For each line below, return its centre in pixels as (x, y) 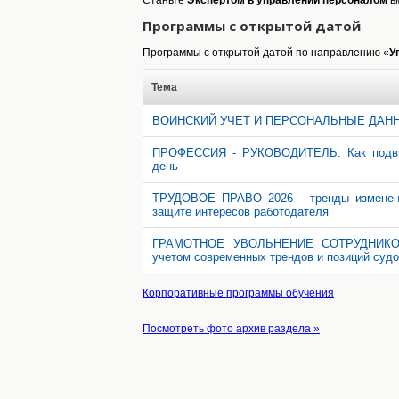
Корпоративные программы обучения (238, 293)
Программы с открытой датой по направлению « (266, 52)
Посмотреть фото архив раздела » (231, 328)
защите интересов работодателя (240, 211)
